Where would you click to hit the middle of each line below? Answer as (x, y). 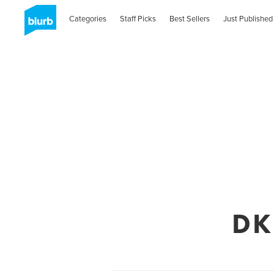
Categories (88, 19)
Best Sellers (190, 19)
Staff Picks (138, 19)
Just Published (248, 19)
